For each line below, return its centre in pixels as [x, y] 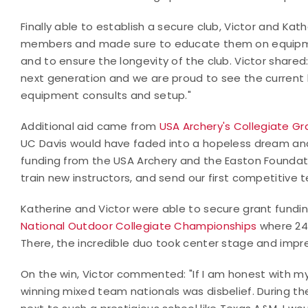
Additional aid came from [90, 126]
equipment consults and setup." [106, 95]
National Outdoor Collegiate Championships [139, 226]
